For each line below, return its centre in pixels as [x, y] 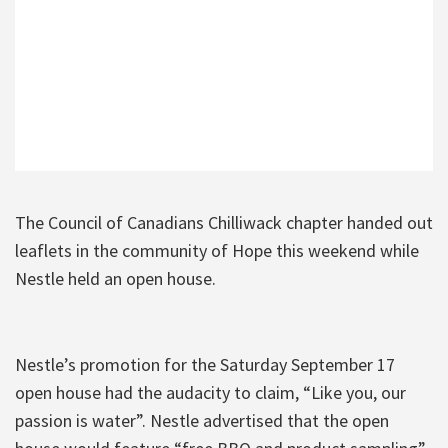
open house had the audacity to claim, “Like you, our [210, 392]
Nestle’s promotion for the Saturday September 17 [205, 364]
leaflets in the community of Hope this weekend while [217, 250]
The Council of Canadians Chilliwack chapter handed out [224, 222]
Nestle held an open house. [115, 278]
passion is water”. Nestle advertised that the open [202, 420]
